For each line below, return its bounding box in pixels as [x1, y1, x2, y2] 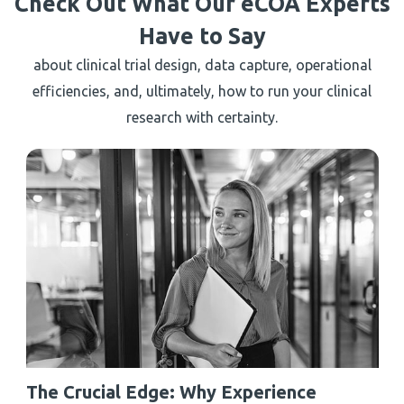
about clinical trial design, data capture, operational [32, 57, 372, 74]
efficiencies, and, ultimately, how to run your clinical [32, 83, 372, 100]
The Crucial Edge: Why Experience [25, 381, 317, 402]
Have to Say [138, 23, 266, 50]
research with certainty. [126, 109, 278, 126]
